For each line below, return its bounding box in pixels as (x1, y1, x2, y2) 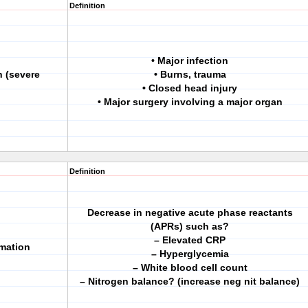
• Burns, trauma (153, 69, 226, 80)
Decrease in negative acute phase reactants (87, 207, 293, 218)
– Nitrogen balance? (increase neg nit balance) (80, 276, 300, 287)
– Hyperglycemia (151, 248, 229, 259)
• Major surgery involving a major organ (97, 96, 283, 107)
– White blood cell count (132, 262, 247, 273)
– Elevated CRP (154, 234, 225, 245)
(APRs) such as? (151, 221, 229, 232)
